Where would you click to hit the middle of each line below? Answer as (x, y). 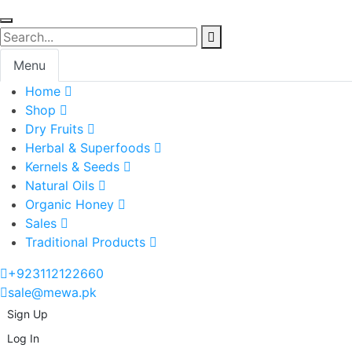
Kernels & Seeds (72, 167)
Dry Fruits (54, 129)
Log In (23, 338)
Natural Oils (60, 185)
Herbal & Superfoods (88, 148)
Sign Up (27, 314)
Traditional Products (85, 242)
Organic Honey (70, 204)
